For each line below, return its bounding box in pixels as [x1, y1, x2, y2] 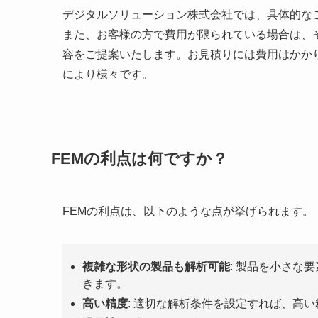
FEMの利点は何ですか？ [51, 150, 228, 168]
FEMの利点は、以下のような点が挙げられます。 [62, 205, 314, 218]
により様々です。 [62, 67, 153, 80]
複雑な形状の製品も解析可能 [82, 261, 230, 273]
